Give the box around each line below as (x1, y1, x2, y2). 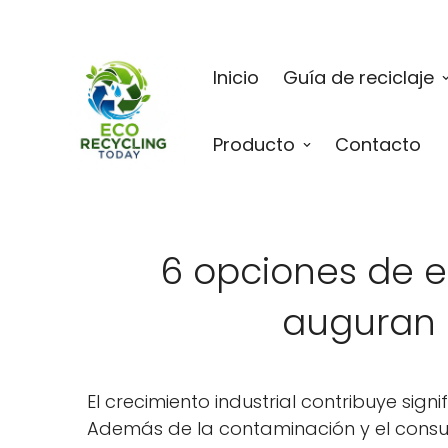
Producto (213, 132, 295, 158)
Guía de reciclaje (283, 65, 434, 91)
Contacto (335, 132, 421, 158)
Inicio (213, 65, 259, 91)
